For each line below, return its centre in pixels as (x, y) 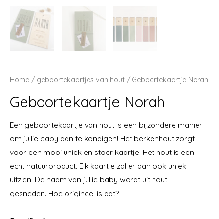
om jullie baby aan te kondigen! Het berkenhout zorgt (102, 139)
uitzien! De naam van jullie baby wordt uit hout (88, 180)
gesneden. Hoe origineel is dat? (64, 193)
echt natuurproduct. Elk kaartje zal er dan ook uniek (98, 166)
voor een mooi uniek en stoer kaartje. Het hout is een (102, 152)
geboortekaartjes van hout (81, 80)
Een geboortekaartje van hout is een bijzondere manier (106, 125)
